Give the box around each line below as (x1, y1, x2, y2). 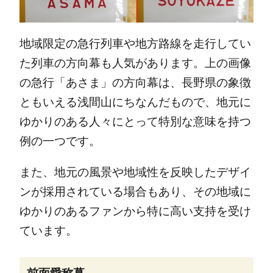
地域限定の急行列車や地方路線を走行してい (19, 37, 251, 50)
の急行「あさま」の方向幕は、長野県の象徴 (19, 76, 251, 89)
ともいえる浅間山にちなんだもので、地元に (19, 95, 251, 108)
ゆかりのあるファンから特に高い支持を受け (19, 204, 251, 218)
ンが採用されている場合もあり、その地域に (19, 185, 251, 198)
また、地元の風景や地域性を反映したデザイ (19, 165, 251, 179)
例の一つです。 (19, 134, 101, 147)
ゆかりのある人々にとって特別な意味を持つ (19, 115, 251, 128)
